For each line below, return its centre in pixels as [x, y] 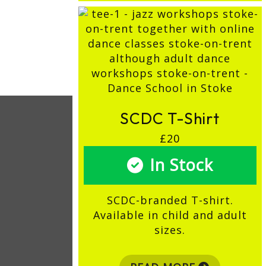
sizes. [170, 230]
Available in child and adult [170, 215]
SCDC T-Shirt [170, 119]
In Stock [181, 165]
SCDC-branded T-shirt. [170, 200]
